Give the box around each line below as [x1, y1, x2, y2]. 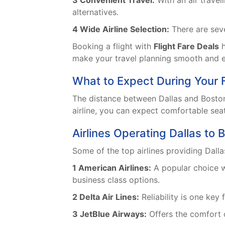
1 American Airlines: [72, 163, 151, 173]
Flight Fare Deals [154, 41, 219, 52]
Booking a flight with [72, 41, 154, 52]
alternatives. [72, 7, 119, 18]
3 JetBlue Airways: [72, 209, 147, 219]
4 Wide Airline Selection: [72, 24, 169, 35]
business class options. [72, 175, 160, 185]
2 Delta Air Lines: [72, 192, 139, 202]
